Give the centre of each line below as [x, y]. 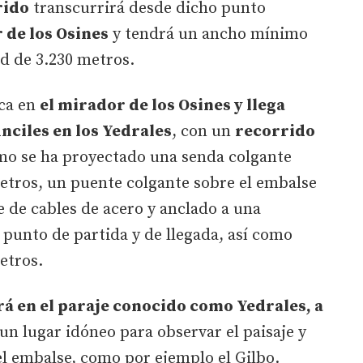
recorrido [275, 131]
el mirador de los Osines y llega [162, 105]
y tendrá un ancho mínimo [208, 34]
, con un [203, 131]
